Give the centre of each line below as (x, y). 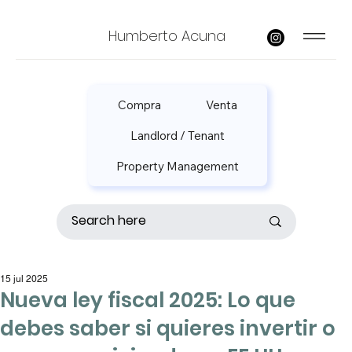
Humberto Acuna (167, 36)
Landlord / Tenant (178, 136)
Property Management (178, 167)
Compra (140, 105)
